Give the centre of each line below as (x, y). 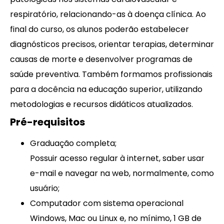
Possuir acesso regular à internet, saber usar (117, 158)
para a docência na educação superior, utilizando (106, 89)
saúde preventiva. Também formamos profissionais (111, 74)
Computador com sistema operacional (107, 203)
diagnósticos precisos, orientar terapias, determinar (112, 44)
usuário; (45, 188)
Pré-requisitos (47, 122)
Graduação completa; (73, 143)
